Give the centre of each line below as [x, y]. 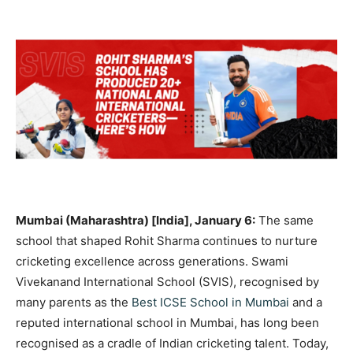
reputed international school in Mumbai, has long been [167, 322]
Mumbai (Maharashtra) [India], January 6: [136, 220]
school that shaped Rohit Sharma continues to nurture [167, 240]
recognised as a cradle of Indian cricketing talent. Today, [172, 343]
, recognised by [276, 281]
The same [286, 220]
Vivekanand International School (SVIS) [124, 281]
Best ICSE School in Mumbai [210, 302]
